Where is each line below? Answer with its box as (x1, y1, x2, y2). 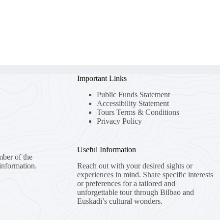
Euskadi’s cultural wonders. (77, 197, 163, 205)
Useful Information (77, 145, 136, 154)
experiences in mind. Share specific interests (77, 170, 213, 179)
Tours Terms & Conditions (96, 108, 179, 117)
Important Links (77, 74, 127, 83)
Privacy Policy (96, 117, 142, 126)
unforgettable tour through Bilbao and (77, 188, 194, 196)
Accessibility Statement (96, 99, 169, 108)
